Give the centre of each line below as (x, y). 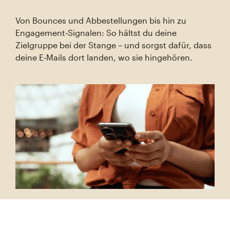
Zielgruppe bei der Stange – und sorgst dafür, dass (113, 45)
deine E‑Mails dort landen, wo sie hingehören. (104, 57)
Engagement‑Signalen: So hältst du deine (96, 33)
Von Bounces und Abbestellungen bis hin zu (101, 20)
